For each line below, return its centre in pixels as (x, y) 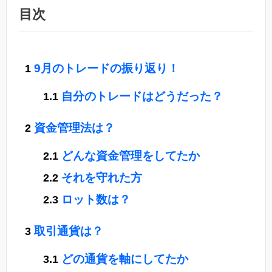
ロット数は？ (96, 200)
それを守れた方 (102, 178)
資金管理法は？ (74, 128)
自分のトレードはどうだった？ (142, 97)
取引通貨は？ (69, 231)
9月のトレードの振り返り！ (107, 69)
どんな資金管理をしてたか (131, 156)
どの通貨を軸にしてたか (125, 259)
